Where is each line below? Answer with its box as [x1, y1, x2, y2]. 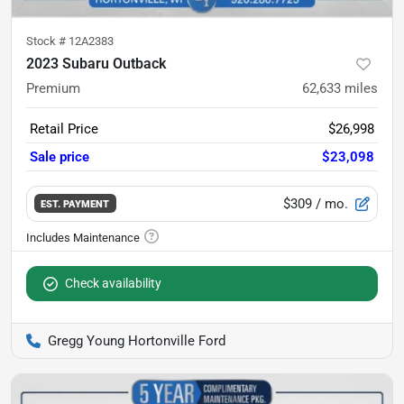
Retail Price [30, 120, 98, 137]
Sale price [30, 148, 89, 165]
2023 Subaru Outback [26, 54, 166, 72]
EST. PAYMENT [41, 197, 110, 211]
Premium [26, 79, 80, 96]
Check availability [65, 275, 161, 290]
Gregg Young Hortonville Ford [48, 332, 225, 349]
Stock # [26, 33, 69, 48]
